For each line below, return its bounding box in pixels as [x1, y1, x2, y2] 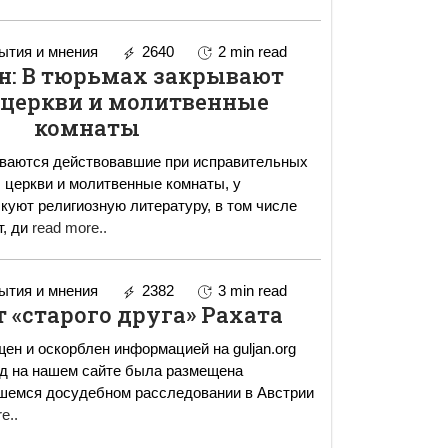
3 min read [217, 282, 287, 300]
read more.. [31, 219, 107, 237]
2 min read [217, 43, 287, 61]
